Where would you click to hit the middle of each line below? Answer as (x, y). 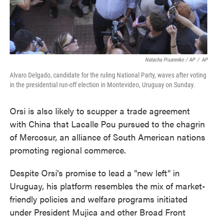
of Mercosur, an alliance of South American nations (108, 137)
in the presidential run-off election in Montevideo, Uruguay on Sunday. (102, 85)
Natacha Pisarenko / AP (170, 60)
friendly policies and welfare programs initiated (99, 199)
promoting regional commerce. (68, 150)
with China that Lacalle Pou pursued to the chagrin (107, 124)
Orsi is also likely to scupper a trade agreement (100, 111)
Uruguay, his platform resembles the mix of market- (108, 186)
